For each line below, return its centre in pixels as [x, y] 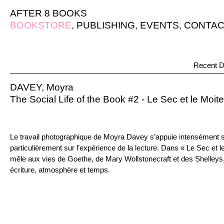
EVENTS [159, 25]
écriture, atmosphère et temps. [60, 170]
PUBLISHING [106, 25]
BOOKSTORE [41, 25]
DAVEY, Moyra [42, 87]
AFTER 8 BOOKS [48, 13]
